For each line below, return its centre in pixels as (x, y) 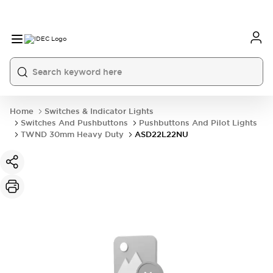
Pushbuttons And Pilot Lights (198, 123)
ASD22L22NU (161, 134)
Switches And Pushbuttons (74, 123)
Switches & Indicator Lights (99, 111)
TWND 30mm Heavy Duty (72, 134)
